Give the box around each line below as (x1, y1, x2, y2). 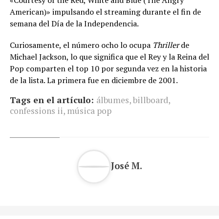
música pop (67, 105, 111, 117)
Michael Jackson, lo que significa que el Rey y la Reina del (10, 51, 209, 63)
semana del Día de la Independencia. (10, 18, 139, 29)
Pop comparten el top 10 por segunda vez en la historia (10, 63, 207, 74)
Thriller (153, 40, 179, 51)
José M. (111, 159, 142, 172)
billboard (133, 94, 168, 106)
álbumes (96, 94, 129, 106)
